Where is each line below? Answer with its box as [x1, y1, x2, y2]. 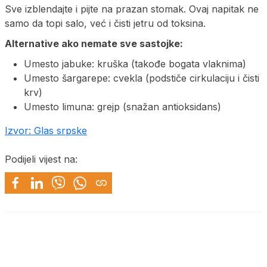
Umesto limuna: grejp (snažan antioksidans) [24, 100, 221, 113]
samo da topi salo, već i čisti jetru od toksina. [5, 17, 206, 29]
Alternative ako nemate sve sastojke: [5, 37, 183, 49]
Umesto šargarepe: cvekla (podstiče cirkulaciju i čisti [24, 72, 259, 84]
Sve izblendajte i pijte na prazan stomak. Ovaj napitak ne [5, 2, 259, 15]
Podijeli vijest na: [5, 153, 77, 165]
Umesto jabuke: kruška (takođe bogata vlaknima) [24, 57, 246, 70]
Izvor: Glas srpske [5, 124, 87, 136]
